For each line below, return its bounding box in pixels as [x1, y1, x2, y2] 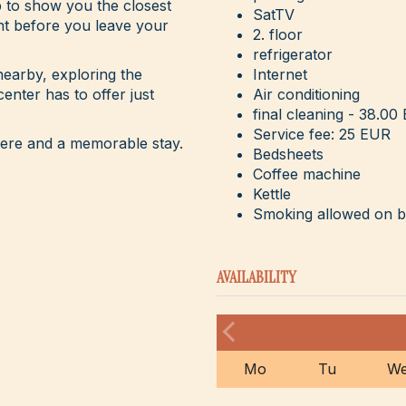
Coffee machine [253, 165, 361, 184]
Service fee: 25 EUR [253, 125, 391, 144]
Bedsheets [253, 145, 324, 164]
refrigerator [253, 45, 333, 64]
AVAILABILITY [217, 266, 296, 289]
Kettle [253, 185, 291, 204]
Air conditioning [253, 85, 360, 104]
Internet [253, 65, 307, 84]
